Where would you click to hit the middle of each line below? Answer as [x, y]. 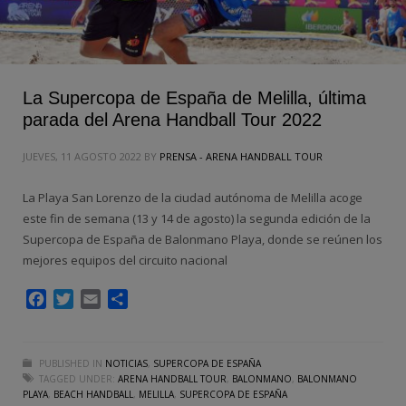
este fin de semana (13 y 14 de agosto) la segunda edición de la [197, 219]
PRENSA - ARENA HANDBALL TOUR [241, 157]
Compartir [163, 300]
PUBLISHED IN [71, 364]
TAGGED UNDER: [77, 379]
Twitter [98, 300]
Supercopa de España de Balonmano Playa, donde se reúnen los [203, 240]
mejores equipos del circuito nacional [125, 261]
